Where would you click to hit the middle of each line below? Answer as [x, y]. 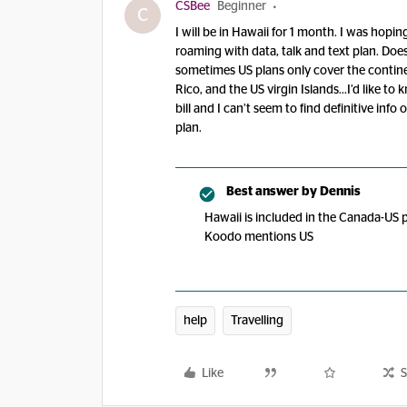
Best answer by [272, 192]
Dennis [339, 192]
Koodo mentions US [259, 237]
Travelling [257, 321]
